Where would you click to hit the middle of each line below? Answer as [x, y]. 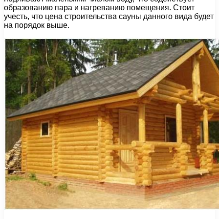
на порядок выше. [37, 25]
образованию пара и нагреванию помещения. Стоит [99, 7]
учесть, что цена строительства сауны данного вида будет [109, 16]
